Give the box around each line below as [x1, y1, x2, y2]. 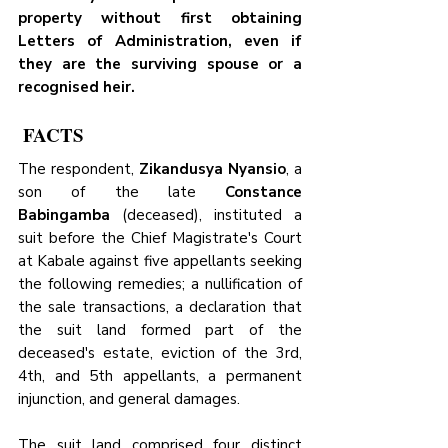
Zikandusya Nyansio [139, 159, 286, 180]
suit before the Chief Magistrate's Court [18, 228, 302, 249]
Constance [225, 182, 302, 203]
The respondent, [18, 159, 139, 180]
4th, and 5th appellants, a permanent [18, 366, 302, 387]
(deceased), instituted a [110, 205, 302, 226]
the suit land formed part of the [18, 320, 302, 341]
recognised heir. [18, 77, 135, 98]
